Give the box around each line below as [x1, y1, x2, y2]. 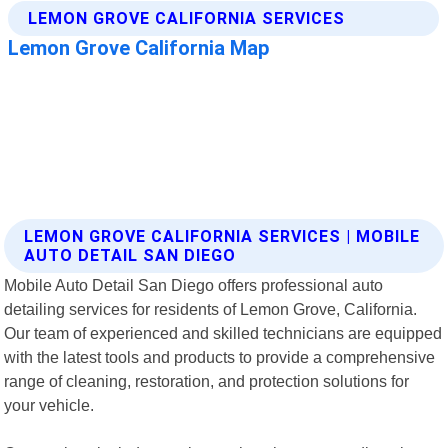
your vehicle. [4, 395, 95, 414]
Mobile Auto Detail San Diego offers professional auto [4, 275, 384, 294]
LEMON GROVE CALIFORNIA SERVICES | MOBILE [24, 226, 421, 246]
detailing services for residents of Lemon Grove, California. [4, 299, 418, 318]
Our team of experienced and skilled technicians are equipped [4, 323, 443, 342]
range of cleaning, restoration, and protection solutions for [4, 371, 410, 390]
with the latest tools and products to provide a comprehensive [4, 347, 436, 366]
